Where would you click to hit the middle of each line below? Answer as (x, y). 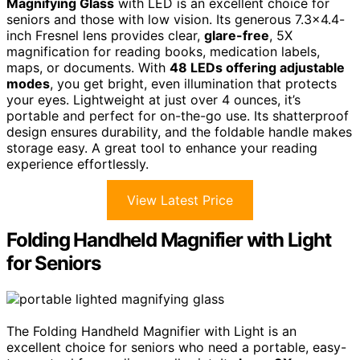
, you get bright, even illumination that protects (193, 84)
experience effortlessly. (78, 164)
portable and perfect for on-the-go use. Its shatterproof (178, 116)
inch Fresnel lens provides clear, (105, 35)
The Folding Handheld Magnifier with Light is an (151, 331)
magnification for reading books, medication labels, (163, 51)
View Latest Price (180, 200)
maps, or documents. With (88, 67)
